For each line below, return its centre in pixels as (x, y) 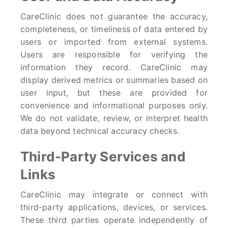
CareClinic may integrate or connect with (114, 194)
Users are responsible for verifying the (114, 54)
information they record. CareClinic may (114, 67)
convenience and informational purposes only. (114, 105)
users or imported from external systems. (114, 42)
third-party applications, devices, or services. (114, 207)
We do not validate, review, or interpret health (114, 118)
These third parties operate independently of (114, 220)
